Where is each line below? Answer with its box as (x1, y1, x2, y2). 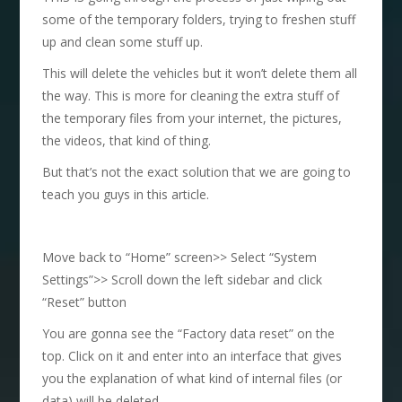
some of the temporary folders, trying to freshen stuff (42, 10, 356, 28)
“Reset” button (42, 293, 127, 310)
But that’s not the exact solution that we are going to (42, 162, 352, 180)
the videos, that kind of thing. (42, 131, 212, 149)
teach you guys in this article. (42, 185, 210, 203)
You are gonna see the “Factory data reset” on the (42, 324, 336, 342)
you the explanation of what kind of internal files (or (42, 369, 343, 387)
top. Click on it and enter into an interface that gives (42, 346, 343, 364)
